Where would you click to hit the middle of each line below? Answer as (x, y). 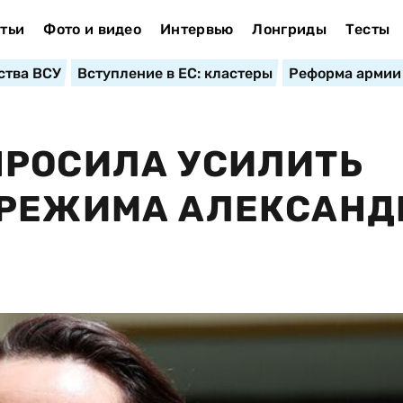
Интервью (197, 29)
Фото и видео (93, 29)
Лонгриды (289, 29)
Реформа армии (345, 73)
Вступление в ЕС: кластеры (175, 73)
